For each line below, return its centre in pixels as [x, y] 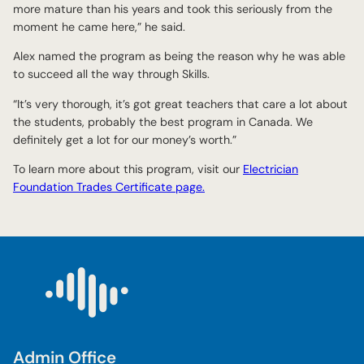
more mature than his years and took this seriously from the [173, 9]
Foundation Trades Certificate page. [109, 186]
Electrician [271, 169]
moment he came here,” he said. [99, 27]
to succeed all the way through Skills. [111, 74]
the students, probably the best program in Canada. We [163, 121]
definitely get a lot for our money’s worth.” [125, 139]
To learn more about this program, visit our [128, 169]
